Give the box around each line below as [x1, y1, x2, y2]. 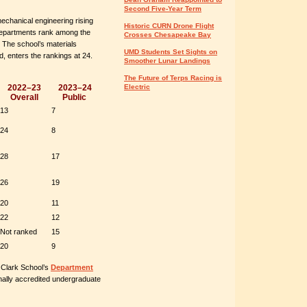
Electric [124, 83, 150, 90]
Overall [10, 93, 38, 103]
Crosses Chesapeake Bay [124, 31, 211, 38]
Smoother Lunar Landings [124, 57, 210, 64]
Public [62, 93, 88, 103]
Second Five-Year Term [124, 5, 201, 12]
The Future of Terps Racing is [124, 74, 222, 82]
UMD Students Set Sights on [124, 48, 217, 56]
